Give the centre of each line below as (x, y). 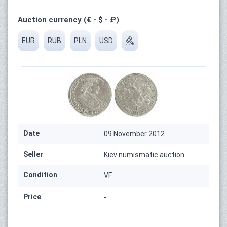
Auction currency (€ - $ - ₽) (68, 20)
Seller (33, 154)
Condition (40, 175)
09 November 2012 (135, 134)
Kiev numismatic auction (144, 154)
